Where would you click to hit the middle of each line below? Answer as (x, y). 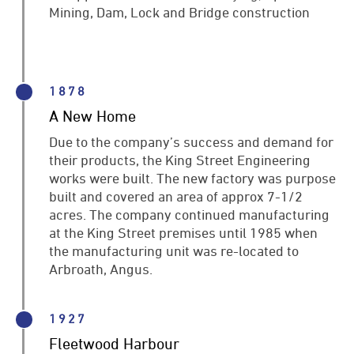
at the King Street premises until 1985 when (184, 233)
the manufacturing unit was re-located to (174, 251)
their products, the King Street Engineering (180, 160)
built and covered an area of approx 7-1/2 (176, 196)
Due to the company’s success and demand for (192, 142)
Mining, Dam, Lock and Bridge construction (180, 11)
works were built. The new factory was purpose (193, 178)
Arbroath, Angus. (101, 269)
